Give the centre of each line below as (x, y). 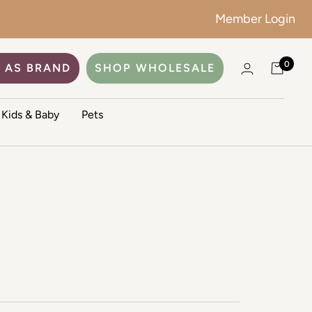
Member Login (255, 19)
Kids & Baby (30, 115)
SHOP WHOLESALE (155, 68)
